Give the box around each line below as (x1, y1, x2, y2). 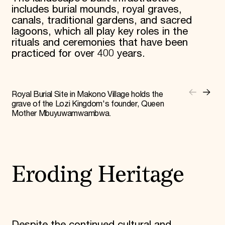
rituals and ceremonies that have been (11, 37, 188, 49)
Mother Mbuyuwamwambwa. (11, 109, 111, 119)
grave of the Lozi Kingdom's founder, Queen (11, 99, 164, 109)
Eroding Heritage (11, 164, 184, 187)
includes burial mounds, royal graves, (11, 4, 182, 16)
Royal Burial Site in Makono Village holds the (11, 90, 163, 100)
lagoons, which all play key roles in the (11, 26, 188, 38)
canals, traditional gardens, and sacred (11, 15, 192, 27)
